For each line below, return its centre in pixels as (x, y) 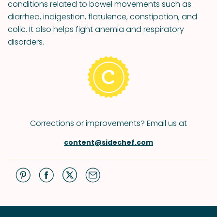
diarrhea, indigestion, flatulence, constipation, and (102, 17)
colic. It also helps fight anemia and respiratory (96, 29)
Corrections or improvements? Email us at (108, 123)
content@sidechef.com (108, 142)
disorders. (26, 42)
